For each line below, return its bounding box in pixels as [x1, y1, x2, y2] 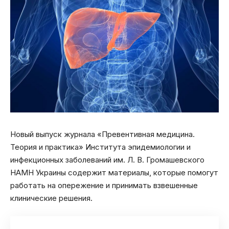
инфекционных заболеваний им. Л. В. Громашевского [10, 155, 204, 165]
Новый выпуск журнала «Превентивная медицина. [10, 129, 195, 139]
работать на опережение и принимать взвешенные [10, 180, 198, 190]
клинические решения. [10, 193, 93, 203]
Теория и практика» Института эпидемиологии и [10, 142, 191, 152]
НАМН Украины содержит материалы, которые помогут [10, 168, 218, 177]
